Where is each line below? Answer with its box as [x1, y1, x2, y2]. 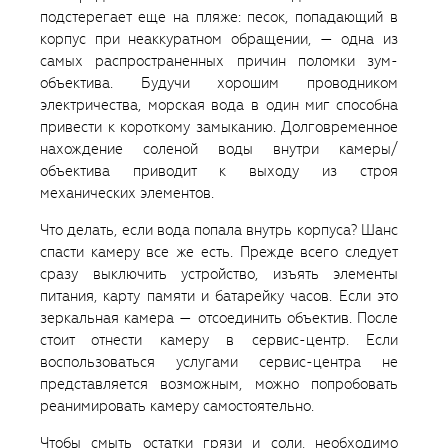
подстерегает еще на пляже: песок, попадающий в [40, 7, 398, 28]
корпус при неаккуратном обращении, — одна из [40, 29, 398, 50]
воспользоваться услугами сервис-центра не [40, 352, 398, 373]
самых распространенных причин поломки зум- [40, 51, 398, 72]
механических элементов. [40, 183, 214, 204]
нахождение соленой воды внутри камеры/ [40, 139, 398, 160]
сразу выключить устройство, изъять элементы [40, 264, 398, 285]
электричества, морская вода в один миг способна [40, 95, 398, 116]
